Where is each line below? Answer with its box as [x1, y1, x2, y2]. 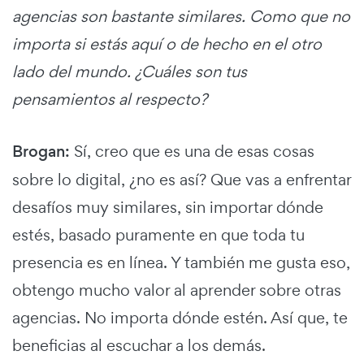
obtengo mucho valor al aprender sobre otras [12, 279, 341, 301]
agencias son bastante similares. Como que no [12, 6, 350, 28]
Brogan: [12, 141, 70, 163]
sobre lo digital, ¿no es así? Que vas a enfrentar [12, 169, 351, 191]
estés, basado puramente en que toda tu [12, 224, 305, 246]
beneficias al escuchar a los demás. [12, 335, 266, 357]
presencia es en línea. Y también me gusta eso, [12, 252, 350, 274]
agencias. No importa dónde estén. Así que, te [12, 307, 348, 329]
